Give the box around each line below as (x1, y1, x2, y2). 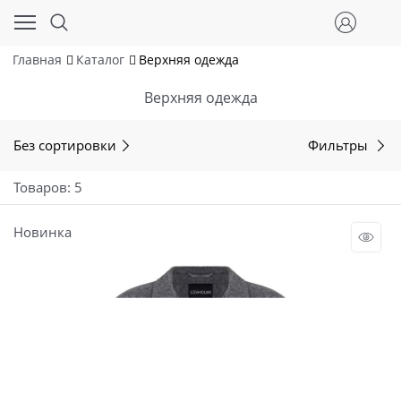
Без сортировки (13, 135, 116, 154)
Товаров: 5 (13, 177, 82, 196)
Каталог (75, 51, 124, 69)
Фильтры (308, 135, 371, 154)
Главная (13, 51, 62, 69)
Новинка (13, 222, 72, 241)
